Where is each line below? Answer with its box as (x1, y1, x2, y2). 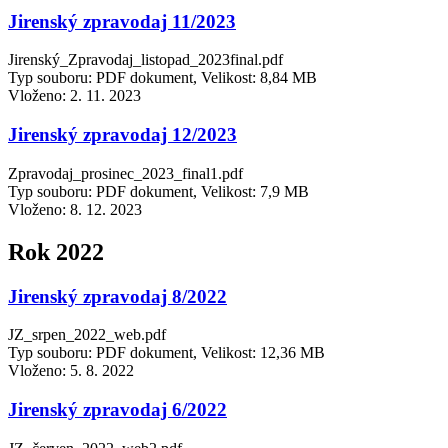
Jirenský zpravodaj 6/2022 (8, 399, 227, 421)
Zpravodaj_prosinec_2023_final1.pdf (8, 164, 243, 182)
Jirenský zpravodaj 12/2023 (8, 124, 237, 146)
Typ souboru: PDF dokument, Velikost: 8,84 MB (8, 69, 317, 87)
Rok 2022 (8, 238, 104, 265)
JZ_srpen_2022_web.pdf (8, 326, 166, 344)
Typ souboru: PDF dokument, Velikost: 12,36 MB (8, 344, 325, 362)
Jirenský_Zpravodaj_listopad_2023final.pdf (8, 51, 283, 69)
